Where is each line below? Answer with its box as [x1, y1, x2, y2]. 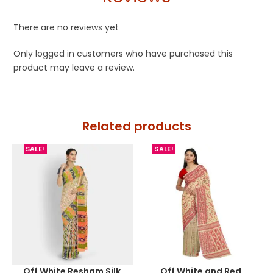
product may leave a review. [13, 62, 135, 74]
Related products [82, 118, 191, 135]
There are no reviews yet [13, 21, 119, 34]
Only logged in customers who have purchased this [13, 48, 233, 60]
